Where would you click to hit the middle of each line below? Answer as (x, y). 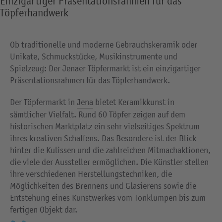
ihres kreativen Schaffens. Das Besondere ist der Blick (103, 138)
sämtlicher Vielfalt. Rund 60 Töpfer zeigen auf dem (98, 114)
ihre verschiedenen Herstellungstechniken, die (91, 174)
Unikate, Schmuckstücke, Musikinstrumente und (94, 56)
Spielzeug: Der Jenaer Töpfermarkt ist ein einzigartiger (105, 68)
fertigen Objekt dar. (44, 209)
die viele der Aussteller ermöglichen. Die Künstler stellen (109, 162)
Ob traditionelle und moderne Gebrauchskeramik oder (104, 44)
